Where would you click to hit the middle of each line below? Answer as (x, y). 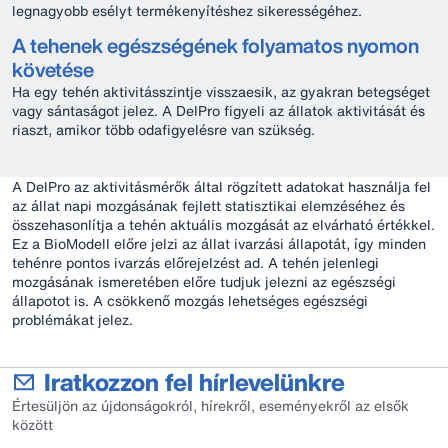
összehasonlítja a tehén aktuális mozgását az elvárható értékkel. (223, 224)
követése (53, 69)
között (32, 424)
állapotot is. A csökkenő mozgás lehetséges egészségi (190, 300)
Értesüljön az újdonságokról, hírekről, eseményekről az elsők (210, 405)
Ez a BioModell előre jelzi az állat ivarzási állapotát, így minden (219, 243)
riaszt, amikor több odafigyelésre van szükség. (163, 129)
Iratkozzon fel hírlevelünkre (194, 382)
